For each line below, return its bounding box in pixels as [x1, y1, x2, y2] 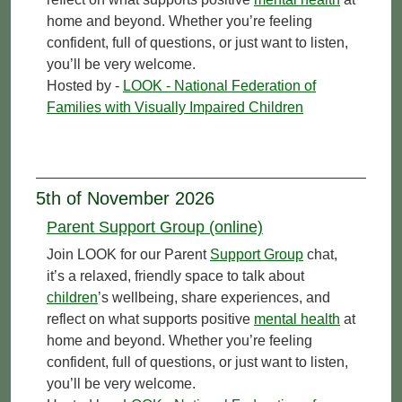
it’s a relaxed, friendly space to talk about [47, 267, 304, 284]
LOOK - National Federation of [123, 77, 316, 93]
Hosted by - [47, 77, 123, 93]
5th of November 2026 [36, 188, 214, 208]
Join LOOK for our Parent [47, 246, 210, 262]
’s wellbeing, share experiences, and [98, 289, 330, 305]
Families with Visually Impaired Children [47, 99, 303, 115]
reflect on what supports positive [47, 310, 254, 327]
